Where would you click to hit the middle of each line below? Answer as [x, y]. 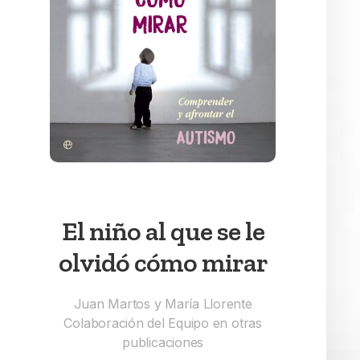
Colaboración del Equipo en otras [163, 323]
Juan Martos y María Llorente [163, 303]
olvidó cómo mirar [163, 262]
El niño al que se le [163, 231]
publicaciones [163, 342]
